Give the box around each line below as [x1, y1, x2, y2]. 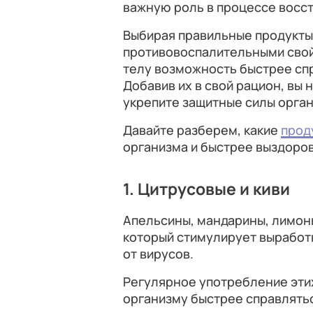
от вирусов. [123, 245, 194, 262]
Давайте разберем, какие [123, 122, 281, 138]
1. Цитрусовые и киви [123, 178, 290, 200]
